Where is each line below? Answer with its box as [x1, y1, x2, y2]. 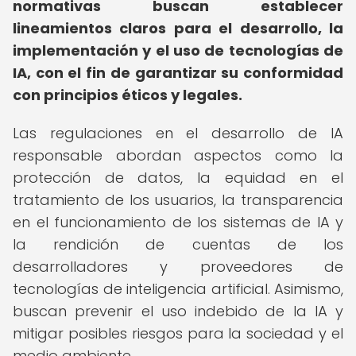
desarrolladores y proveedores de [13, 257, 343, 277]
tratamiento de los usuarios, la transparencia [13, 190, 343, 210]
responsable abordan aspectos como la [13, 145, 343, 165]
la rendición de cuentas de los [13, 234, 343, 254]
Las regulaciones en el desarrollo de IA [13, 123, 343, 143]
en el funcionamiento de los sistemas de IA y [13, 212, 343, 232]
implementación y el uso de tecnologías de [13, 41, 343, 60]
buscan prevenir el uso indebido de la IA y [13, 301, 343, 321]
